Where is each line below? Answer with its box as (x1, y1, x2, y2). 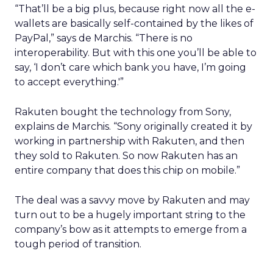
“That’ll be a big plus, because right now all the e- (15, 3, 255, 15)
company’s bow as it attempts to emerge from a (15, 224, 247, 235)
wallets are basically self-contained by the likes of (15, 18, 253, 29)
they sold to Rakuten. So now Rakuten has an (15, 150, 238, 161)
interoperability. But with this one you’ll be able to (15, 47, 257, 58)
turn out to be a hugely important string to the (15, 209, 246, 221)
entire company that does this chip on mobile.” (15, 165, 240, 176)
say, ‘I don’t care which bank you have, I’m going (15, 62, 246, 73)
